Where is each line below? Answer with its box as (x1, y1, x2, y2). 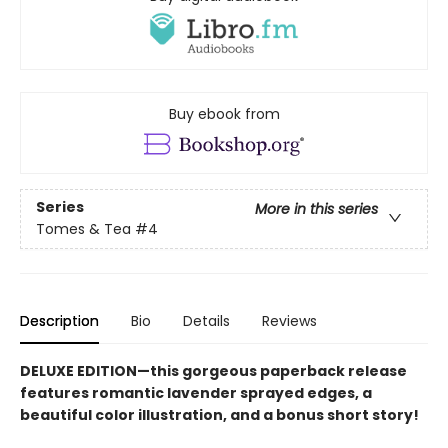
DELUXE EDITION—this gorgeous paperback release (20, 360, 407, 381)
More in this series (255, 199, 378, 220)
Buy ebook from (168, 103, 280, 124)
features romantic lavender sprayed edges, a (20, 382, 372, 403)
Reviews (262, 310, 317, 331)
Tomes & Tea (36, 219, 131, 240)
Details (183, 310, 230, 331)
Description (20, 310, 99, 331)
